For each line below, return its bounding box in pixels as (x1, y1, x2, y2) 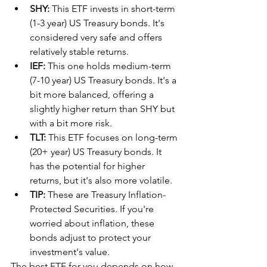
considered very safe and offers (30, 31, 164, 43)
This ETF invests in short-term (49, 2, 178, 14)
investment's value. (30, 246, 110, 257)
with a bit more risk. (30, 117, 112, 129)
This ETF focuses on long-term (46, 131, 180, 143)
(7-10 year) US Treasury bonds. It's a (30, 74, 179, 86)
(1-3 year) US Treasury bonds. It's (30, 17, 167, 29)
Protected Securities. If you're (30, 203, 156, 215)
